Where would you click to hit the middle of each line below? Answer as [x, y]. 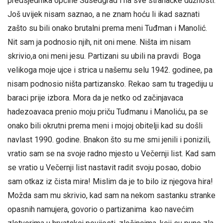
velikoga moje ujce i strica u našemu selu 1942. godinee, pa [110, 70]
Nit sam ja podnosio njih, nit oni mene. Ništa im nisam [99, 42]
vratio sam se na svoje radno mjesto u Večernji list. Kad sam [111, 154]
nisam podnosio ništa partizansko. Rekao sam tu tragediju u [110, 84]
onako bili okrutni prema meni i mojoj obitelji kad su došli [105, 126]
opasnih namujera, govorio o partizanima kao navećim [101, 210]
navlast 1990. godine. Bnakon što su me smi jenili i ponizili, [109, 140]
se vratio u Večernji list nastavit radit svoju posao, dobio [104, 168]
